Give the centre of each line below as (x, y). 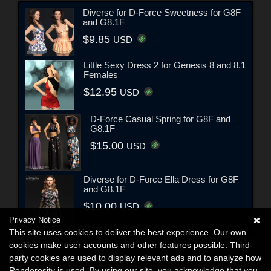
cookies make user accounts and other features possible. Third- (131, 245)
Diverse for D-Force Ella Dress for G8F (161, 180)
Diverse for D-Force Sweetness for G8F (162, 12)
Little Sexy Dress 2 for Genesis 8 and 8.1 (164, 65)
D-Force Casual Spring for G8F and (161, 119)
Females (100, 75)
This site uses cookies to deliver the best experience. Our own (128, 232)
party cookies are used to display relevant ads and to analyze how (135, 258)
